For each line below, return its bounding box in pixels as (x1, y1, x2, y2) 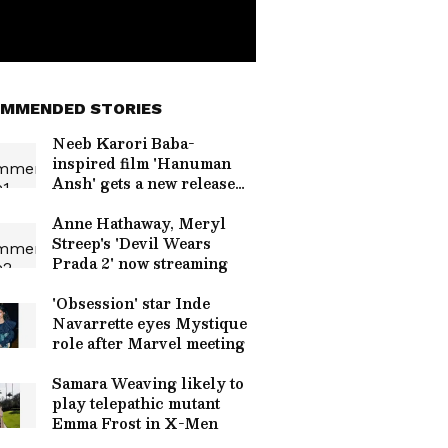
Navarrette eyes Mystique (52, 311, 247, 335)
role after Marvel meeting (52, 331, 245, 355)
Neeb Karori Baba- (52, 131, 194, 155)
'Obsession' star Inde (52, 291, 210, 315)
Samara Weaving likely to (52, 371, 244, 395)
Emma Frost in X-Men (52, 411, 218, 435)
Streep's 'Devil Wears (52, 231, 211, 255)
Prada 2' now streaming (52, 251, 228, 275)
